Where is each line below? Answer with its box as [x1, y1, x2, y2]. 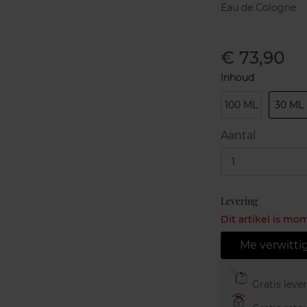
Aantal [220, 129, 256, 142]
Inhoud [220, 71, 254, 84]
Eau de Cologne [220, 1, 296, 14]
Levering [220, 195, 258, 208]
